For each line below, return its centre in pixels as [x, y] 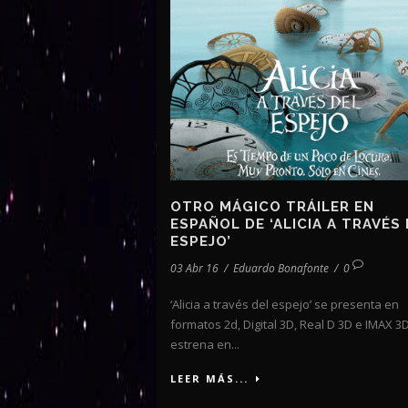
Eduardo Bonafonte [281, 269]
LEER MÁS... [209, 379]
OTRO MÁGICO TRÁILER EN [272, 207]
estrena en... [205, 345]
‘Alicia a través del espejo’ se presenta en [285, 305]
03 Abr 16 [194, 269]
